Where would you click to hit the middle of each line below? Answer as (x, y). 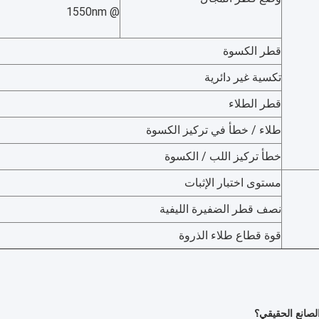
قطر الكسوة (252, 51)
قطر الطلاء (255, 104)
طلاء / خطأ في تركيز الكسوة (214, 130)
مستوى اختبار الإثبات (233, 183)
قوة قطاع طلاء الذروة (230, 235)
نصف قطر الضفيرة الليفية (220, 209)
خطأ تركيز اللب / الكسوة (223, 156)
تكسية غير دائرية (243, 77)
